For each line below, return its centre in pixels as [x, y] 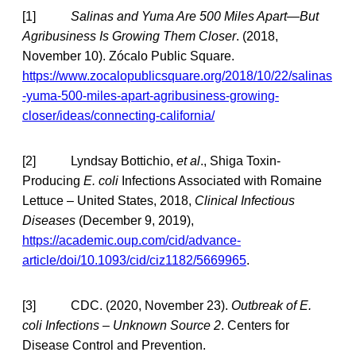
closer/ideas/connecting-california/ [118, 115]
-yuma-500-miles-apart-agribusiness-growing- [151, 95]
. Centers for [255, 325]
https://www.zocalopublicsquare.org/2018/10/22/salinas [177, 75]
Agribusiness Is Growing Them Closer [129, 36]
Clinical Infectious [245, 200]
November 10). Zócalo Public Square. [128, 56]
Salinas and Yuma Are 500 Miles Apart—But [195, 16]
